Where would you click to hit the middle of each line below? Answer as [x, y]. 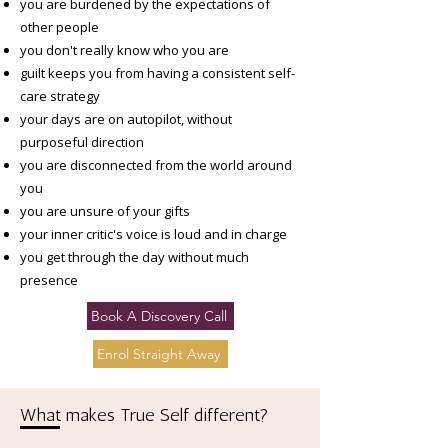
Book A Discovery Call [158, 316]
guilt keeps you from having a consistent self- [157, 73]
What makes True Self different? [144, 416]
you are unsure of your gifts [105, 211]
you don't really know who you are [124, 50]
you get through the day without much [134, 257]
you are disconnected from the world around [156, 165]
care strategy [60, 96]
